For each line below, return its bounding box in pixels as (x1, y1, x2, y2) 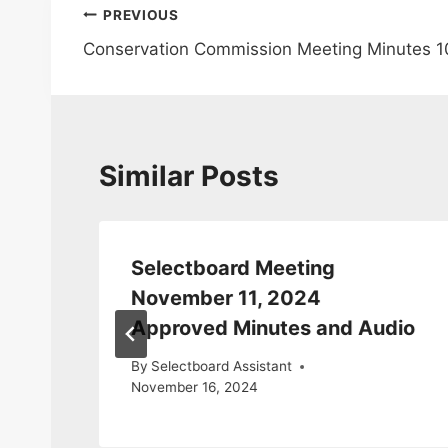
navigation (82, 45, 225, 80)
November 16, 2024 (131, 379, 258, 396)
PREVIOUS (103, 6, 179, 23)
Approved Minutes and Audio (131, 315, 415, 340)
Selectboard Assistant (151, 358, 293, 375)
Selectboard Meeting (131, 255, 335, 280)
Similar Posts (99, 158, 279, 193)
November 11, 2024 (131, 285, 321, 310)
